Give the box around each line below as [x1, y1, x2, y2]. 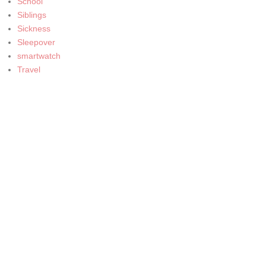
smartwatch [17, 50, 61, 61]
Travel [17, 64, 40, 74]
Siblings [17, 9, 46, 20]
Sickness [17, 23, 50, 33]
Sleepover [17, 37, 55, 47]
